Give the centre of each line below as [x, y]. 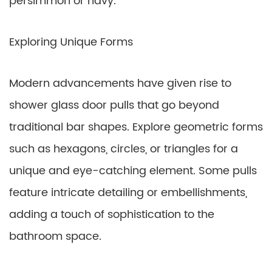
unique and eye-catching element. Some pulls [133, 171]
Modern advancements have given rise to [120, 83]
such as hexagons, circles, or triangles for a [124, 149]
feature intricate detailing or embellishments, [128, 193]
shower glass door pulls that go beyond [114, 105]
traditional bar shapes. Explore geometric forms [136, 127]
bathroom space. [55, 236]
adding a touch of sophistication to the [112, 215]
